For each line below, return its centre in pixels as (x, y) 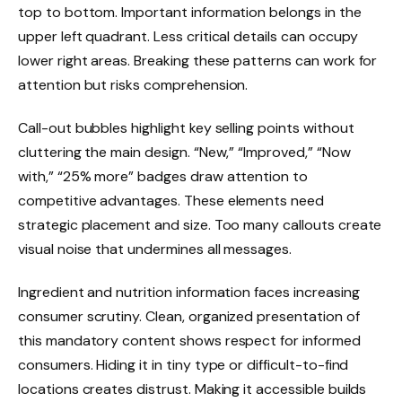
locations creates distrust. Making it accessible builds (192, 389)
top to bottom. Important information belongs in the (190, 13)
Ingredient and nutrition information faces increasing (189, 292)
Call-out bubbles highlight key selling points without (186, 127)
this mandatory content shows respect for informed (189, 340)
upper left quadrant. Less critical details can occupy (188, 37)
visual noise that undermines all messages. (155, 249)
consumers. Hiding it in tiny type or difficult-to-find (184, 364)
